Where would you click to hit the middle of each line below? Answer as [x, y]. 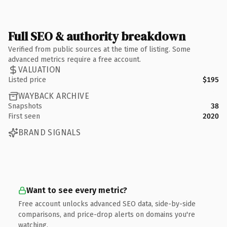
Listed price [27, 80]
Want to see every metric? [77, 190]
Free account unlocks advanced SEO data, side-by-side [107, 204]
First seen [24, 116]
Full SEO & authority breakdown [97, 36]
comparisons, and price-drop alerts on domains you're [107, 214]
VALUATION [40, 70]
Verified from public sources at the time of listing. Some [99, 49]
